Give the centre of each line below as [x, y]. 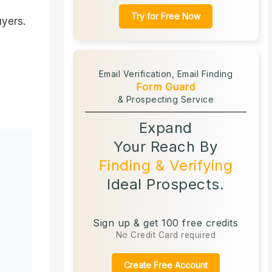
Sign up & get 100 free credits [166, 223]
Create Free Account [165, 265]
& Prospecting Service [166, 99]
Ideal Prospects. [166, 184]
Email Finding [205, 73]
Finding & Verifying [166, 165]
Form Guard [166, 87]
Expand [165, 127]
